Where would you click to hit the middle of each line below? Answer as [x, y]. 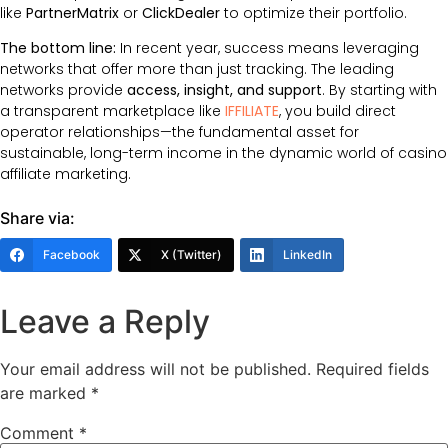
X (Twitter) [191, 255]
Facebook [71, 255]
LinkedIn [307, 255]
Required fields [372, 369]
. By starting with [379, 90]
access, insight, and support [224, 90]
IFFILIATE [252, 111]
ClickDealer [181, 12]
